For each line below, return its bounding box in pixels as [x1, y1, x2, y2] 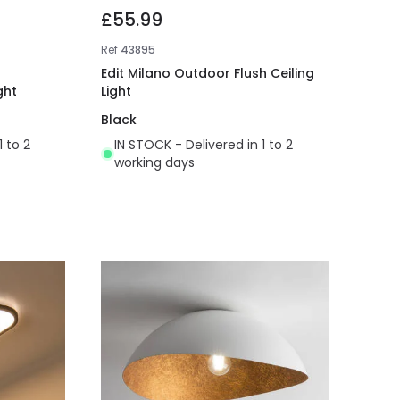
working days [114, 154, 196, 172]
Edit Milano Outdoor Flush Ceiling [101, 64, 315, 83]
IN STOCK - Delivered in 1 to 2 [114, 136, 294, 154]
